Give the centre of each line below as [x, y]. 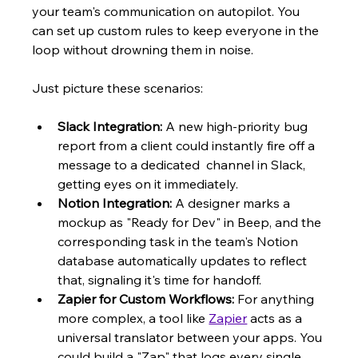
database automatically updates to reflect [184, 261]
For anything [276, 299]
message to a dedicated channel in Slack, [183, 165]
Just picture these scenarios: [118, 88]
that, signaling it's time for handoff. [160, 280]
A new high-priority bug [237, 127]
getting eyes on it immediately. [148, 184]
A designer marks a [233, 203]
